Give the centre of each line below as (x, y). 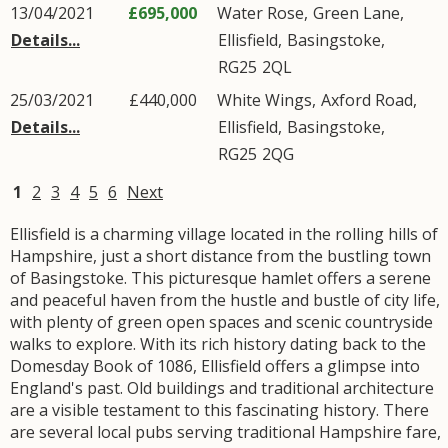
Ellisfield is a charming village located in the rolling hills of (224, 234)
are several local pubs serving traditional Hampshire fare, (225, 432)
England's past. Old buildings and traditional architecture (222, 388)
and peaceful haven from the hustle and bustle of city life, (225, 300)
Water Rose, (264, 13)
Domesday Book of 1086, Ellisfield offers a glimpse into (215, 366)
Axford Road (367, 100)
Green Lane (356, 13)
